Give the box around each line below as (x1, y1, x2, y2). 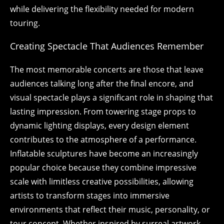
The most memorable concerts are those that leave (10, 64, 203, 75)
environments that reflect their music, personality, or (10, 204, 210, 215)
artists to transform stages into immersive (10, 190, 169, 201)
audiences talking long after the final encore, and (10, 78, 193, 89)
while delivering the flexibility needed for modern (10, 3, 194, 14)
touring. (10, 17, 40, 28)
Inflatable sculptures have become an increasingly (10, 148, 198, 159)
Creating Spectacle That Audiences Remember (10, 40, 203, 52)
